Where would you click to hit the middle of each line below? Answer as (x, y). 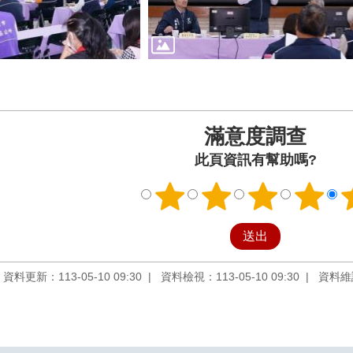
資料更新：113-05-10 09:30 (72, 276)
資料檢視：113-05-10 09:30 (230, 276)
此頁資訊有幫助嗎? (255, 160)
